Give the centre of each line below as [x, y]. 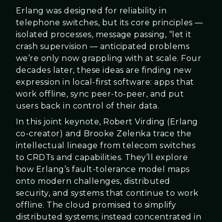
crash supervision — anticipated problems [103, 46]
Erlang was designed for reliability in [91, 10]
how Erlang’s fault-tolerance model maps [103, 169]
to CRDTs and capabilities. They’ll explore [102, 157]
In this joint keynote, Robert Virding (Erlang [107, 121]
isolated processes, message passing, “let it [104, 34]
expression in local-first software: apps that [105, 82]
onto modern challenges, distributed [93, 181]
